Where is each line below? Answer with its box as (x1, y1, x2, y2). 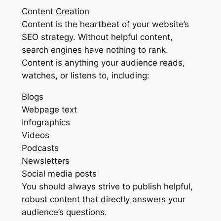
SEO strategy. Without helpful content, (21, 32, 173, 42)
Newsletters (21, 156, 70, 166)
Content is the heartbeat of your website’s (21, 19, 189, 30)
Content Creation (21, 6, 89, 17)
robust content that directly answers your (21, 194, 185, 205)
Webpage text (21, 105, 77, 115)
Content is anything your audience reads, (21, 58, 185, 68)
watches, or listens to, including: (21, 71, 149, 81)
